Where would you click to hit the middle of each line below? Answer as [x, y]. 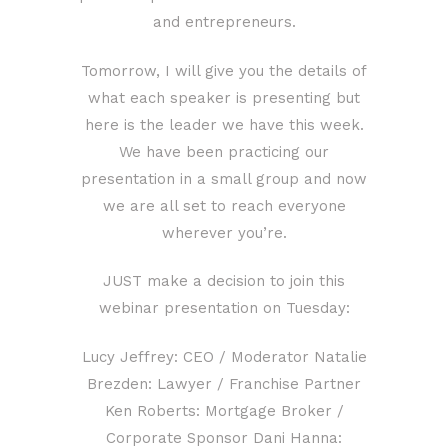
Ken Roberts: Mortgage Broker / [224, 411]
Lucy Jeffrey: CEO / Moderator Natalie [224, 357]
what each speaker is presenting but [224, 97]
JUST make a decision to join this [224, 281]
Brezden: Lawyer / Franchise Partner [224, 384]
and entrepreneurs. [224, 21]
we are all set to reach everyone [224, 205]
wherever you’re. [224, 232]
